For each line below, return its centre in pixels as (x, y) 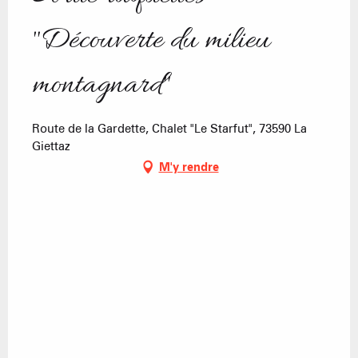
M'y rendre (189, 167)
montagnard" (101, 86)
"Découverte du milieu (151, 41)
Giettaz (51, 147)
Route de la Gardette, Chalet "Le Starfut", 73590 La (169, 129)
